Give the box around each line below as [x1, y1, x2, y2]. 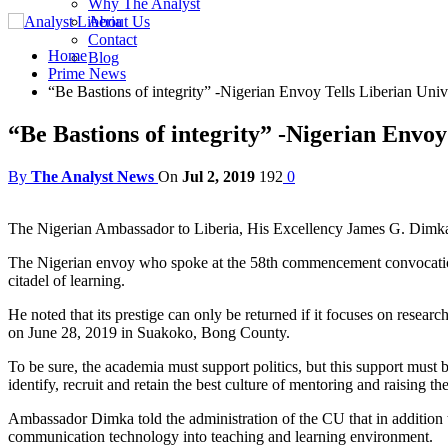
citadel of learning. [8, 271, 125, 289]
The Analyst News [31, 167, 154, 185]
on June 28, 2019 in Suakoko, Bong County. [8, 323, 290, 341]
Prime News [48, 65, 126, 82]
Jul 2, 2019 [182, 167, 255, 185]
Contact [88, 31, 137, 48]
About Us [88, 13, 150, 30]
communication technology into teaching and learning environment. [8, 427, 433, 445]
